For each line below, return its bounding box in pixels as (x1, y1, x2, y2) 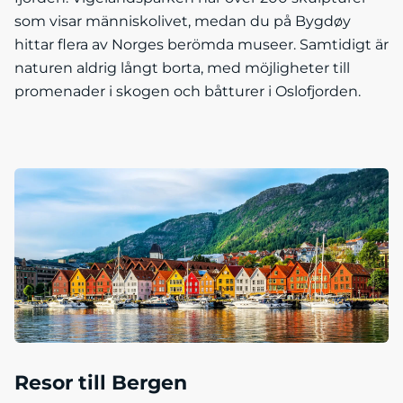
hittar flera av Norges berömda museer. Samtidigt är (14, 35, 389, 53)
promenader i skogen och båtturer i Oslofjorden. (14, 82, 361, 100)
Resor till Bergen (14, 370, 187, 395)
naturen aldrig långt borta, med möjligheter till (14, 58, 350, 76)
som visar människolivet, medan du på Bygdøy (14, 12, 351, 30)
